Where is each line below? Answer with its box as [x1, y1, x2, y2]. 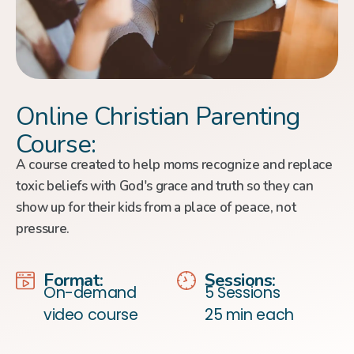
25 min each [205, 304, 294, 326]
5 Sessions [205, 282, 281, 303]
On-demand [43, 282, 137, 303]
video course [43, 304, 138, 326]
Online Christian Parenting [16, 100, 300, 134]
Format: [43, 269, 104, 292]
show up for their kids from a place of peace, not [16, 198, 296, 217]
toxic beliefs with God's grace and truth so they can [16, 177, 314, 195]
